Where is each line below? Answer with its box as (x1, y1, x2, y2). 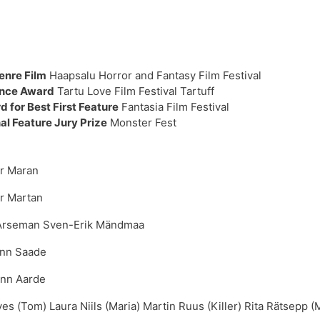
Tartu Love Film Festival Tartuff (54, 84, 214, 99)
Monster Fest (107, 116, 176, 130)
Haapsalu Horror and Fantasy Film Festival (46, 69, 261, 83)
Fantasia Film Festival (119, 100, 229, 114)
